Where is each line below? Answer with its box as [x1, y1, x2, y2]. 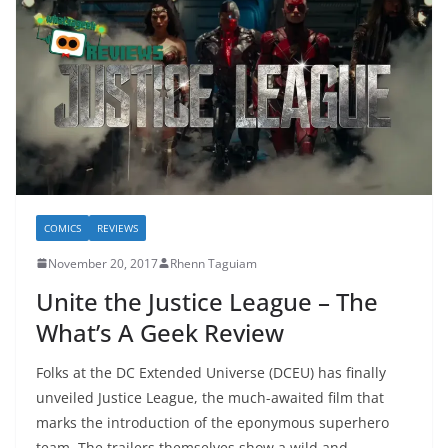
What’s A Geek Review [36, 315, 284, 349]
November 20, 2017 [48, 254, 158, 272]
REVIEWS [97, 220, 138, 235]
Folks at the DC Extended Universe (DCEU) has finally [36, 362, 386, 382]
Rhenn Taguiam [170, 254, 257, 272]
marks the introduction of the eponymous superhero [36, 412, 389, 432]
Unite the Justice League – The [36, 284, 378, 318]
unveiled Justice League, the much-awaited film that [36, 387, 384, 407]
